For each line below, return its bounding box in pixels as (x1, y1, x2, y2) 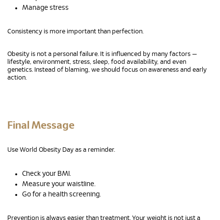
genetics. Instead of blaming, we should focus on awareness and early (7, 66, 207, 73)
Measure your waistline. (22, 180, 96, 188)
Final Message (7, 120, 75, 131)
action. (7, 74, 27, 81)
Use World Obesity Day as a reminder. (7, 146, 115, 153)
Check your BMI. (22, 170, 71, 177)
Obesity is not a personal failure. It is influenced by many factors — (7, 51, 197, 57)
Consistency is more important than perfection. (7, 28, 143, 35)
